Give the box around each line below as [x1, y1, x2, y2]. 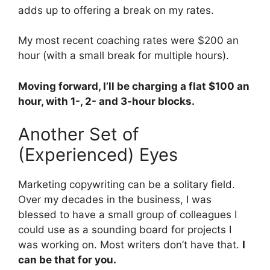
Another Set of [18, 124, 139, 145]
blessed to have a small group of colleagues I [18, 209, 237, 221]
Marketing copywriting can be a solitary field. [18, 178, 235, 191]
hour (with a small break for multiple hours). [18, 49, 229, 62]
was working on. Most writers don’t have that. [18, 239, 242, 251]
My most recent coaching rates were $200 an [18, 34, 239, 47]
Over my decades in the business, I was [18, 193, 212, 206]
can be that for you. [18, 254, 116, 266]
